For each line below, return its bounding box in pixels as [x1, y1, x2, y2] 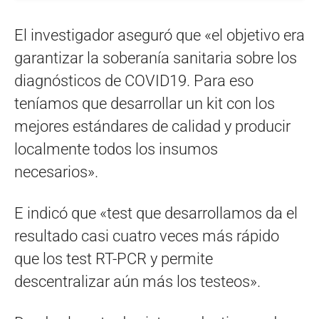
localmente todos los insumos [14, 140, 218, 158]
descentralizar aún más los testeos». [14, 272, 261, 291]
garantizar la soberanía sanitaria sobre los [14, 48, 297, 67]
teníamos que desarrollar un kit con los [14, 94, 275, 113]
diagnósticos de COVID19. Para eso [14, 71, 253, 90]
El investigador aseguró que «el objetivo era [14, 26, 305, 44]
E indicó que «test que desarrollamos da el [14, 204, 298, 222]
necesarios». [14, 162, 98, 181]
